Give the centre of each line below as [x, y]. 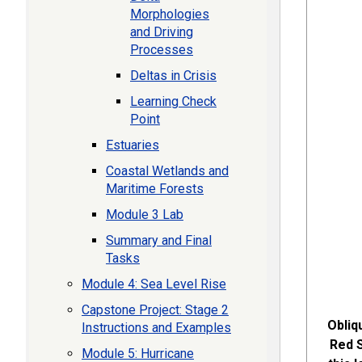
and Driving [162, 32]
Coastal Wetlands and [167, 171]
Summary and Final [159, 240]
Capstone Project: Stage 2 [155, 310]
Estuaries [133, 145]
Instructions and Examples [156, 328]
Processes [162, 50]
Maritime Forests [155, 189]
